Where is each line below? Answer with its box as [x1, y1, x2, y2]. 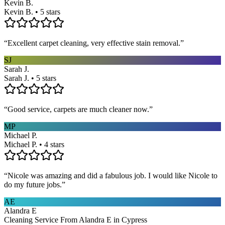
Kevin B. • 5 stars [4, 7, 60, 16]
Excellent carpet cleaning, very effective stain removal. [8, 38, 180, 47]
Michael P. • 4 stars [4, 140, 64, 149]
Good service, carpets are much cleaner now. [8, 104, 149, 114]
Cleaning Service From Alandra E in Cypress [4, 215, 147, 224]
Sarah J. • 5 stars [4, 73, 56, 82]
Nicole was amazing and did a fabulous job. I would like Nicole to [8, 171, 217, 180]
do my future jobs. [4, 180, 62, 189]
